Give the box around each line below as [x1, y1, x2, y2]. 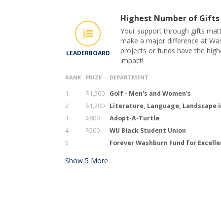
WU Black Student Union [110, 126, 186, 135]
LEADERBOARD [66, 48, 110, 57]
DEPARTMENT [110, 73, 148, 81]
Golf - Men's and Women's [110, 89, 191, 98]
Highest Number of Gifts [120, 12, 220, 24]
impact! [120, 55, 144, 65]
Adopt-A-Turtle [110, 113, 159, 122]
